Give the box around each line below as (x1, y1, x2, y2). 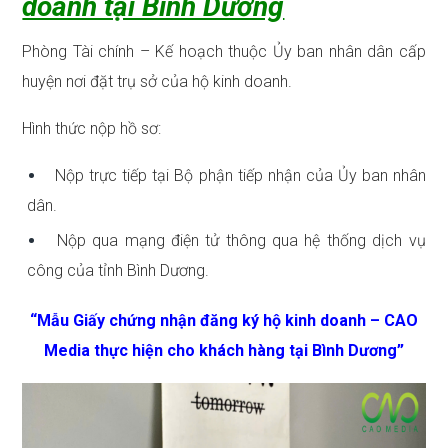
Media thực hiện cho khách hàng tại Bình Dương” (44, 341, 404, 361)
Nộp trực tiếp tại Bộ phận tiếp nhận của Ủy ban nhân (50, 166, 426, 186)
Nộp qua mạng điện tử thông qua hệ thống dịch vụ (50, 231, 426, 251)
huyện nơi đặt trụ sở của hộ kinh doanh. (22, 72, 293, 92)
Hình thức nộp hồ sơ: (22, 119, 162, 139)
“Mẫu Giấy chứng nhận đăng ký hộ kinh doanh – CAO (30, 311, 418, 331)
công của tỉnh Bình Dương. (27, 261, 210, 281)
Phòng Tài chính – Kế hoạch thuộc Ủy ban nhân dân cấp (22, 42, 426, 62)
